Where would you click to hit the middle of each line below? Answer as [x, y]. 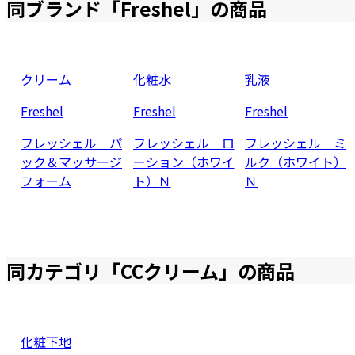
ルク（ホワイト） [296, 161]
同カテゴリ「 [63, 270]
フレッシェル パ [71, 142]
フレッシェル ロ [183, 142]
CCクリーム [170, 270]
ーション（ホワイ [183, 161]
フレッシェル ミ [296, 142]
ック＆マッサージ [71, 161]
